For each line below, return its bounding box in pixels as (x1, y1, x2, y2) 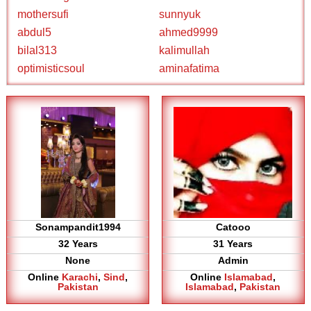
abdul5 (17, 26, 52, 38)
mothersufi (17, 8, 69, 20)
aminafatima (159, 62, 219, 74)
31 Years (213, 238, 253, 249)
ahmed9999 (159, 26, 218, 38)
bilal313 (17, 44, 58, 56)
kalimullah (159, 44, 210, 56)
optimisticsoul (17, 62, 85, 74)
